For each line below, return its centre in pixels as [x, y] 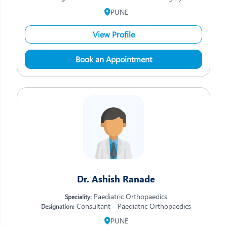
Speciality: [78, 197]
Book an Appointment [113, 59]
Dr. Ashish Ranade [116, 179]
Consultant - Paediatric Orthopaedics [133, 206]
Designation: [58, 206]
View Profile [113, 34]
